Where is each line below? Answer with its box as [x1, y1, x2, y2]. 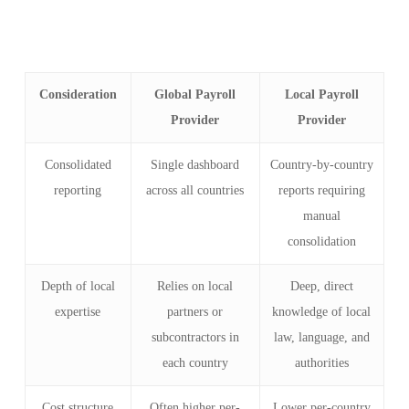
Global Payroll [154, 87, 236, 101]
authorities [294, 355, 349, 370]
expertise [55, 304, 101, 319]
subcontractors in [151, 330, 239, 344]
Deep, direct [289, 278, 353, 293]
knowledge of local [272, 304, 372, 319]
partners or [167, 304, 224, 319]
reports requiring [278, 183, 365, 197]
